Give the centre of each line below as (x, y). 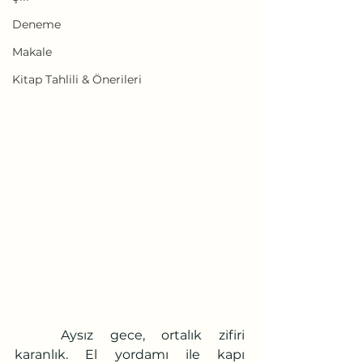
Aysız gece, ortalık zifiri (38, 335)
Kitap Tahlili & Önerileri (77, 79)
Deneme (36, 24)
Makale (32, 52)
